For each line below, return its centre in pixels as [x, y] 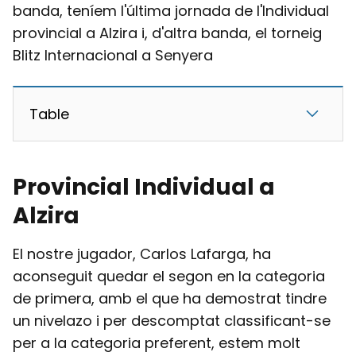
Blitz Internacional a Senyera [113, 55]
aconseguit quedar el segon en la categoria [169, 276]
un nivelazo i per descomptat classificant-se [172, 321]
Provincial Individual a [144, 187]
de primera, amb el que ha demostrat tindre [170, 298]
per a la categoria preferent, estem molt [157, 343]
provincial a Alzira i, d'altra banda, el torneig [167, 33]
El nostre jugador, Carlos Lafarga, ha [142, 254]
